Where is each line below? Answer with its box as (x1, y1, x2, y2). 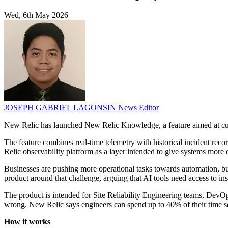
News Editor (118, 103, 159, 112)
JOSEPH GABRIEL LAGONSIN (4, 103, 118, 112)
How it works (4, 217, 50, 226)
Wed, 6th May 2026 (4, 11, 68, 20)
